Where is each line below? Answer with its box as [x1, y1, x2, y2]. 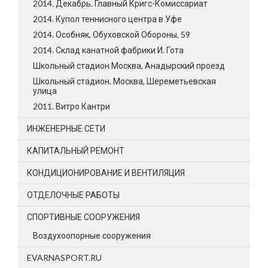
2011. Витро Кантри [33, 101, 110, 112]
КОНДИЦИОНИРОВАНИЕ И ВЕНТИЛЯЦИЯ [27, 167, 185, 178]
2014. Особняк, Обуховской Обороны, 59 [33, 29, 190, 40]
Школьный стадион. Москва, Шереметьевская [33, 76, 216, 87]
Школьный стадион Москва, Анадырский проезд [33, 60, 225, 71]
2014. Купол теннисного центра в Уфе [33, 14, 182, 25]
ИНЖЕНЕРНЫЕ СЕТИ [27, 123, 105, 134]
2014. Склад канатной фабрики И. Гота [33, 45, 184, 56]
